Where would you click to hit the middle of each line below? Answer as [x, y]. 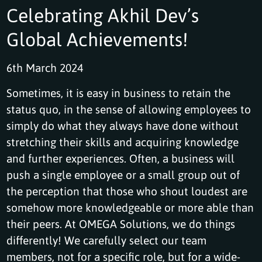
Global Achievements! [97, 39]
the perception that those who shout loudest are [127, 191]
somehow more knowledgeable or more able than [130, 207]
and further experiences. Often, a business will [121, 158]
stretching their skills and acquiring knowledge [123, 142]
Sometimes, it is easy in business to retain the [119, 92]
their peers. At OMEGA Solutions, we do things [121, 223]
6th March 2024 [45, 67]
